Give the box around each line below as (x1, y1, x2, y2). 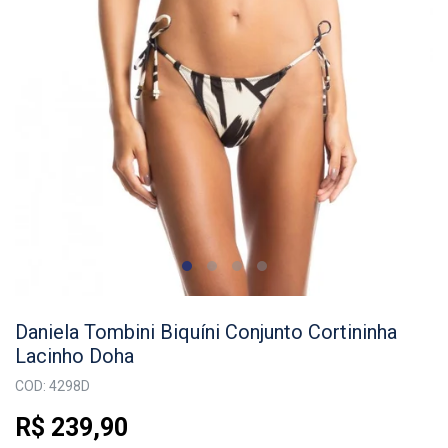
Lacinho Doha (15, 344, 134, 369)
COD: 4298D (15, 378, 90, 395)
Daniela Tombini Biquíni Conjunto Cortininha (15, 320, 397, 345)
